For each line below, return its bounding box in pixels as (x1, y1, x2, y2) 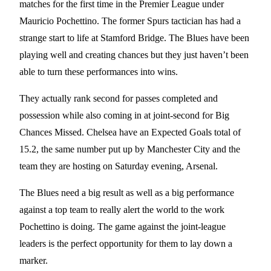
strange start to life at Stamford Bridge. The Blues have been (19, 32, 249, 43)
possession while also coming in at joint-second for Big (19, 109, 229, 120)
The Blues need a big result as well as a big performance (19, 187, 234, 198)
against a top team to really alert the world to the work (19, 204, 224, 215)
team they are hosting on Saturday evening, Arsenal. (19, 160, 220, 171)
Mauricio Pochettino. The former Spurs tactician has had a (19, 15, 241, 26)
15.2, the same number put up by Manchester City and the (19, 143, 240, 154)
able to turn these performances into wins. (19, 66, 180, 77)
